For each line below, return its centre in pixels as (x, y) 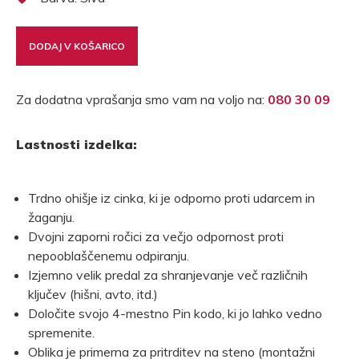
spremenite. (61, 333)
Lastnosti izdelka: (77, 145)
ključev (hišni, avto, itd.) (93, 294)
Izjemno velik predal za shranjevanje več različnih (168, 275)
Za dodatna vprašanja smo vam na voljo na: (142, 100)
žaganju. (51, 218)
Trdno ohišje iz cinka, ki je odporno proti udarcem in (171, 198)
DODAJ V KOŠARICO (77, 46)
